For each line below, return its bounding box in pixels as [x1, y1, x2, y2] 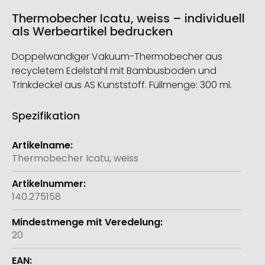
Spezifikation [12, 108, 80, 124]
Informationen [11, 145, 78, 159]
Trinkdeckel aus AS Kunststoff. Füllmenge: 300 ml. [12, 78, 232, 92]
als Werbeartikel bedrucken [12, 23, 173, 40]
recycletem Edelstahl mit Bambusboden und [12, 64, 216, 78]
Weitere [11, 132, 49, 146]
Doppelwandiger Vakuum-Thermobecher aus [12, 50, 222, 64]
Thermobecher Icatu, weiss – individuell [12, 10, 245, 27]
